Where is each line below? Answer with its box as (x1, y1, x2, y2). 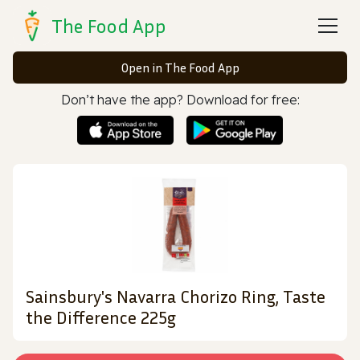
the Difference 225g (26, 306, 176, 328)
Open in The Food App (121, 59, 239, 76)
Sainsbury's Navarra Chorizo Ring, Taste (26, 285, 325, 307)
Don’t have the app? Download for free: (60, 92, 300, 108)
